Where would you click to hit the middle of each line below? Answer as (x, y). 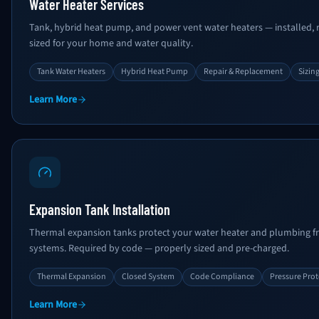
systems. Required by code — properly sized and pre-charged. (159, 249)
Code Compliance (222, 277)
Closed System (148, 277)
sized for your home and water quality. (111, 43)
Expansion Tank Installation (100, 209)
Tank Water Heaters (71, 72)
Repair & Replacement (243, 72)
